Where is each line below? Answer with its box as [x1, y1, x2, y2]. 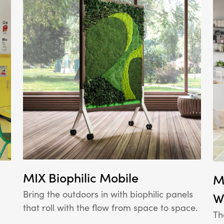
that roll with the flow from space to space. [23, 201, 197, 213]
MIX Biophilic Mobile [23, 169, 138, 186]
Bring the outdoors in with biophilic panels [23, 188, 193, 200]
